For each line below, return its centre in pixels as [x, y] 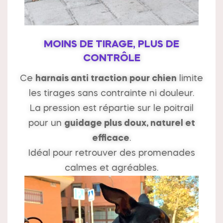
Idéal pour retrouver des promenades [111, 154]
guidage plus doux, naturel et [129, 124]
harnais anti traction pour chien [106, 79]
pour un [46, 124]
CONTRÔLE [111, 59]
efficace [111, 139]
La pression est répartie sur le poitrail [111, 109]
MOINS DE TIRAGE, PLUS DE [111, 45]
